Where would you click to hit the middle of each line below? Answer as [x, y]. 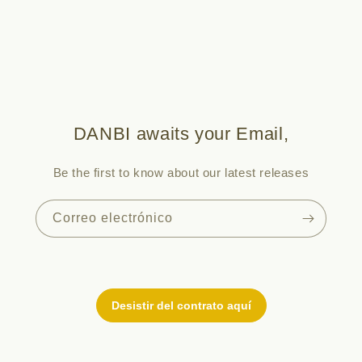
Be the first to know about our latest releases [181, 173]
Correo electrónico [113, 218]
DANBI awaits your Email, [181, 134]
